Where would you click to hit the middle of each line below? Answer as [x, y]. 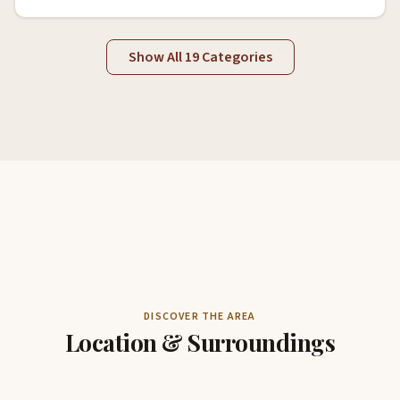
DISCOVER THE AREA [200, 317]
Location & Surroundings [200, 342]
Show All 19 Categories [200, 57]
